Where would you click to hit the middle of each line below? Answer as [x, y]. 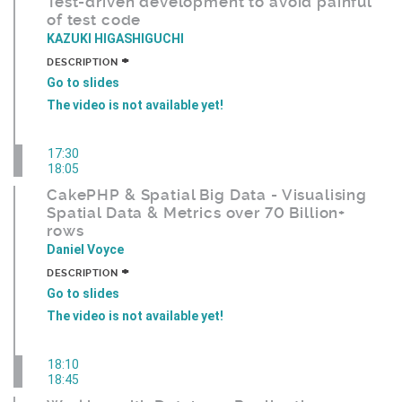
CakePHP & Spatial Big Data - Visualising [207, 195]
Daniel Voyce [85, 250]
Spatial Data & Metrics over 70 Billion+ [197, 213]
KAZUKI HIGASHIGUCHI [115, 39]
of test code [94, 20]
